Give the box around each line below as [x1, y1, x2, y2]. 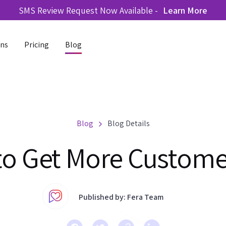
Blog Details [107, 118, 150, 129]
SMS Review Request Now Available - [19, 4, 158, 16]
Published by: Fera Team [79, 192, 163, 202]
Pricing [24, 39, 49, 50]
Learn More [163, 4, 207, 16]
